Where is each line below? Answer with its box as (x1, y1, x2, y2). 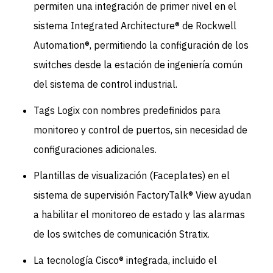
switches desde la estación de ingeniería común (34, 58, 243, 71)
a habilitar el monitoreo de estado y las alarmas (34, 208, 246, 221)
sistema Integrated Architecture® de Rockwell (34, 19, 237, 32)
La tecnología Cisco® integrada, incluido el (34, 254, 218, 267)
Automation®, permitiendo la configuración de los (34, 38, 249, 51)
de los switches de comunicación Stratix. (34, 228, 210, 241)
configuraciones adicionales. (34, 143, 157, 156)
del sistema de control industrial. (34, 77, 178, 90)
